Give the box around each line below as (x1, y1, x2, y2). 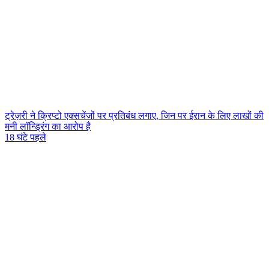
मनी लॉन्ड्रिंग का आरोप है (5, 121, 91, 131)
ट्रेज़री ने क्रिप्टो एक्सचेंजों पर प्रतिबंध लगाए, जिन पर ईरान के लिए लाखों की (5, 110, 264, 121)
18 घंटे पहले (5, 132, 46, 142)
